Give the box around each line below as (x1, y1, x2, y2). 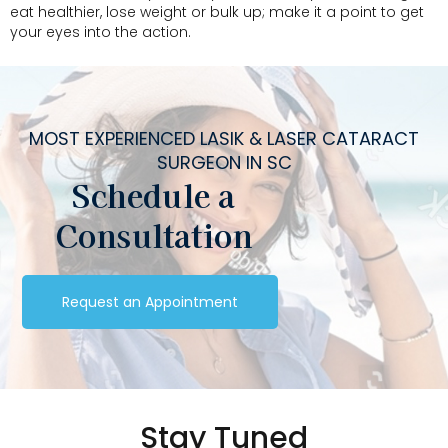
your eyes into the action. (10, 22, 191, 43)
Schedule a (72, 171, 236, 217)
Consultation (54, 211, 254, 257)
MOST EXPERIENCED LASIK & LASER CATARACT (29, 125, 419, 151)
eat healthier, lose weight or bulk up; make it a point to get (10, 2, 424, 23)
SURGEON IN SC (156, 149, 292, 175)
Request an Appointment (62, 291, 239, 312)
